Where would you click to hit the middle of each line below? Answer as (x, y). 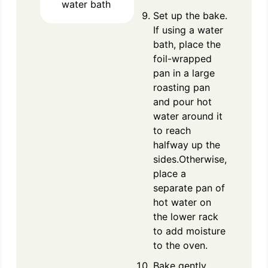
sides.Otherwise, (190, 159)
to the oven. (180, 245)
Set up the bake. (190, 15)
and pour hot (182, 101)
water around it (188, 116)
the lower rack (186, 216)
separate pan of (189, 188)
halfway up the (187, 144)
